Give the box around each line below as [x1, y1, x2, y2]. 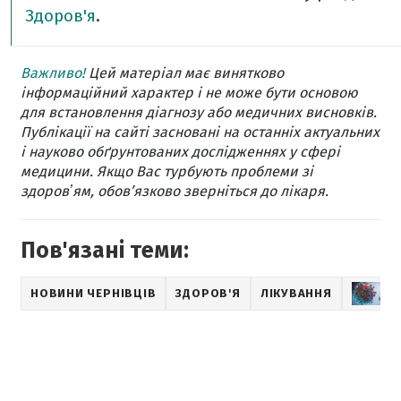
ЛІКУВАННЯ [260, 286, 332, 300]
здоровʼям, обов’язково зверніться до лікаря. [21, 182, 328, 200]
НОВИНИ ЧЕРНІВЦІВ [30, 286, 157, 300]
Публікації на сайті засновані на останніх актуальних [21, 123, 380, 141]
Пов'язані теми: [21, 236, 189, 264]
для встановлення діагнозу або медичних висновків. [21, 103, 377, 121]
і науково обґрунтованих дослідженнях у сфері [21, 142, 340, 160]
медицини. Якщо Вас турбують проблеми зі [21, 162, 313, 180]
